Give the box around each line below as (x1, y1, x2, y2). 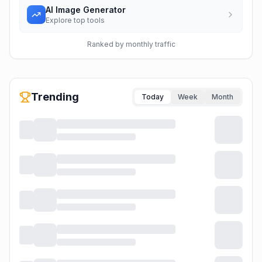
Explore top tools (46, 16, 105, 25)
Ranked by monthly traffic (87, 40, 175, 49)
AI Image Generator (46, 5, 126, 15)
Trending (31, 91, 79, 103)
